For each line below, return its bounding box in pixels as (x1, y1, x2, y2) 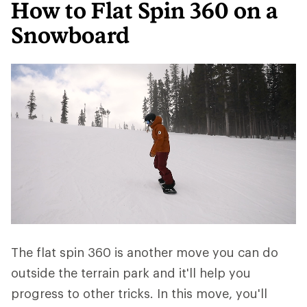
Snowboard (11, 22, 130, 48)
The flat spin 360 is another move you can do (11, 245, 278, 260)
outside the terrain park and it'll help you (11, 265, 251, 280)
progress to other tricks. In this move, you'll (11, 286, 267, 301)
